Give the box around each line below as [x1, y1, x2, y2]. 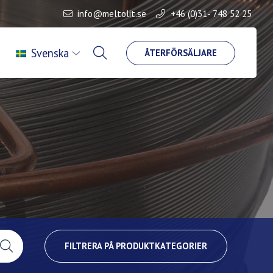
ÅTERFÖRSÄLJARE [144, 46, 218, 58]
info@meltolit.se [77, 7, 147, 19]
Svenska [31, 45, 69, 60]
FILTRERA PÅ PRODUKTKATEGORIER [65, 239, 207, 252]
